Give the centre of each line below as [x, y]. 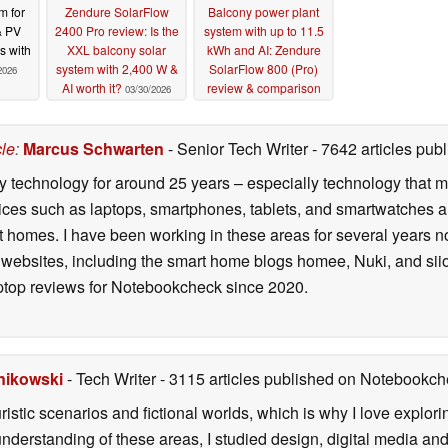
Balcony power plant [263, 12]
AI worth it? [92, 88]
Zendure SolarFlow [116, 12]
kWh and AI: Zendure [263, 50]
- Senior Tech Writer [238, 148]
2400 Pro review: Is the [116, 31]
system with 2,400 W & [116, 69]
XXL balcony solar [116, 50]
